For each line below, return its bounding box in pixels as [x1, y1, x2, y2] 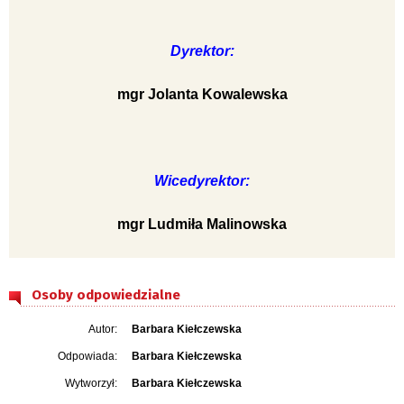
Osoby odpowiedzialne [32, 286, 180, 303]
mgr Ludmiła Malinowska [117, 216, 287, 232]
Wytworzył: [65, 376, 117, 390]
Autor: [88, 322, 117, 335]
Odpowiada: [58, 349, 117, 363]
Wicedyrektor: [154, 172, 250, 188]
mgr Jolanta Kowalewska [116, 86, 288, 102]
